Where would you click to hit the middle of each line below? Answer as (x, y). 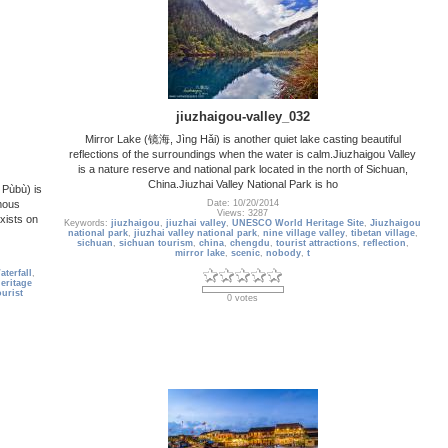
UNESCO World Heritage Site (298, 223)
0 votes (242, 298)
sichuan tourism (155, 243)
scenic (245, 253)
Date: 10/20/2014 (242, 203)
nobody (283, 253)
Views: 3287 (242, 213)
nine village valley (303, 233)
